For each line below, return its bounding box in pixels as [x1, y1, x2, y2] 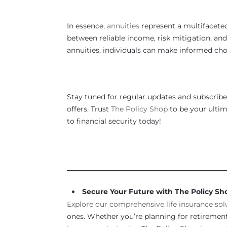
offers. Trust [67, 104, 111, 113]
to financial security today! [67, 117, 161, 126]
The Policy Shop [111, 104, 168, 113]
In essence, [67, 21, 107, 30]
